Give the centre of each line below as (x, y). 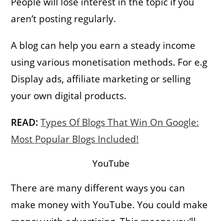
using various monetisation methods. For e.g (109, 62)
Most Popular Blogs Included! (75, 139)
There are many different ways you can (98, 188)
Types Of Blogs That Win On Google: (120, 122)
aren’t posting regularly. (65, 18)
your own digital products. (69, 95)
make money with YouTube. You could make (110, 204)
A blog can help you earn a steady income (103, 45)
